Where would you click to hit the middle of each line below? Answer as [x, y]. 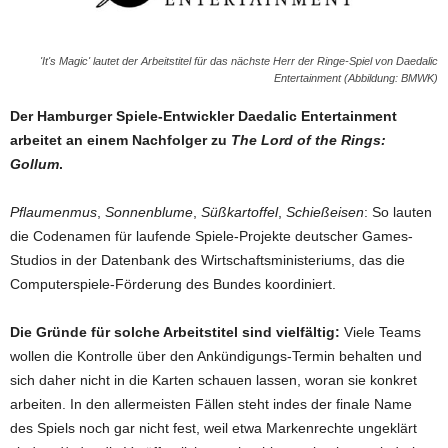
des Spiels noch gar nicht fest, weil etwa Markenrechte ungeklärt [213, 427]
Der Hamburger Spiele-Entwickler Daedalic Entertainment [203, 115]
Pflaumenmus [53, 211]
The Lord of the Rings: [308, 139]
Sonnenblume [149, 211]
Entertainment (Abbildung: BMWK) [356, 77]
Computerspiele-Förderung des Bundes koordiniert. [173, 283]
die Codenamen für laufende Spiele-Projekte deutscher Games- [211, 235]
